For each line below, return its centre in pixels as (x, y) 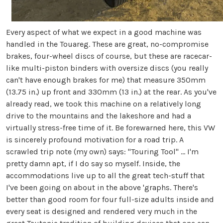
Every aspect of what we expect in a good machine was (104, 32)
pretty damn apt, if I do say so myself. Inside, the (93, 163)
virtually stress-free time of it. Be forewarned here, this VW (111, 127)
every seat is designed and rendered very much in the (102, 211)
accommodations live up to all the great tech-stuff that (105, 175)
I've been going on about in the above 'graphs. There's (102, 187)
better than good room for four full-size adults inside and (110, 199)
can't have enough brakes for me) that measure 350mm (106, 80)
